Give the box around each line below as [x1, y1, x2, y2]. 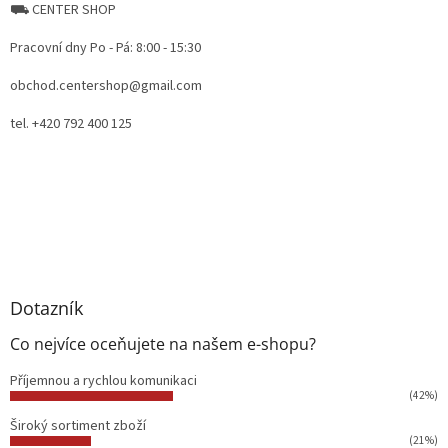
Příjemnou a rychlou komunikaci [10, 371, 197, 392]
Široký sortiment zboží [10, 416, 146, 437]
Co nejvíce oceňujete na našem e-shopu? [10, 333, 316, 356]
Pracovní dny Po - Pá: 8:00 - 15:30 [10, 38, 201, 59]
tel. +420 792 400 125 [10, 114, 132, 135]
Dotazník [10, 296, 83, 321]
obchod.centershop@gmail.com [10, 76, 202, 97]
